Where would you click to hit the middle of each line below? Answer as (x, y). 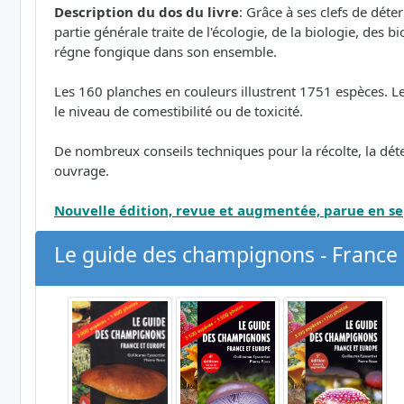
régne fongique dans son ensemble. (165, 52)
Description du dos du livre (147, 12)
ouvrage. (82, 171)
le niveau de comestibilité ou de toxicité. (179, 111)
